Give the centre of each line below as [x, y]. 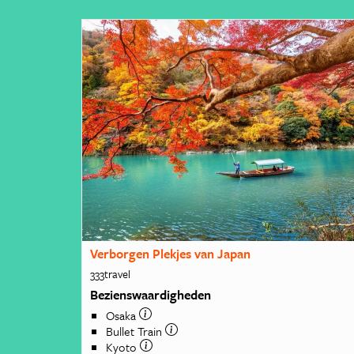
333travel [111, 274]
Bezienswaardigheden [151, 295]
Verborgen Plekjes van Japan [171, 254]
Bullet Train [136, 331]
